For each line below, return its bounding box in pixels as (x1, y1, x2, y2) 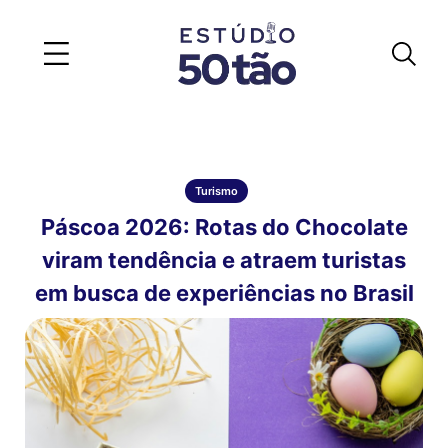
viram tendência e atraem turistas (42, 247, 406, 273)
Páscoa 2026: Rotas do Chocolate (40, 214, 408, 240)
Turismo (195, 184, 238, 198)
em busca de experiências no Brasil (34, 280, 414, 306)
